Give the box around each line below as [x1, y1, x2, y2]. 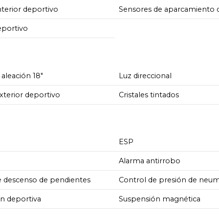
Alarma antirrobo [119, 156, 181, 166]
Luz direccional [119, 71, 172, 80]
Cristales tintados [119, 90, 179, 99]
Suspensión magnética [119, 195, 201, 204]
